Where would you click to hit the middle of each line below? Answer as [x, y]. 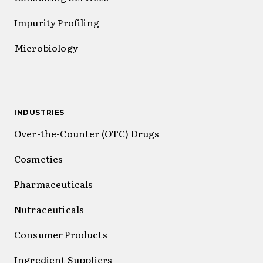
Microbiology [46, 47]
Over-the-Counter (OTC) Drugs [87, 133]
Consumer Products [62, 234]
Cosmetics [39, 158]
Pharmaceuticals [54, 183]
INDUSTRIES [39, 112]
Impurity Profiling [57, 22]
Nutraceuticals [49, 209]
